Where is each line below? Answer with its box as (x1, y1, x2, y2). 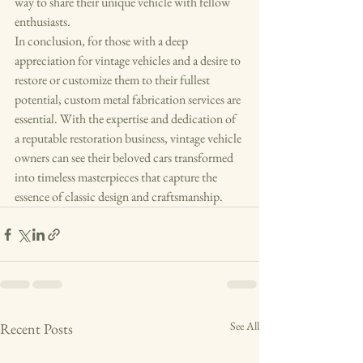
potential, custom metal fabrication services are (15, 91, 243, 109)
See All (230, 318, 259, 334)
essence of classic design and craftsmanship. (15, 188, 223, 206)
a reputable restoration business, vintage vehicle (15, 130, 244, 147)
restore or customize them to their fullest (15, 71, 212, 89)
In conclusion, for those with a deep (15, 32, 190, 50)
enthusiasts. (15, 13, 70, 31)
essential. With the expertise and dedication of (15, 110, 238, 128)
